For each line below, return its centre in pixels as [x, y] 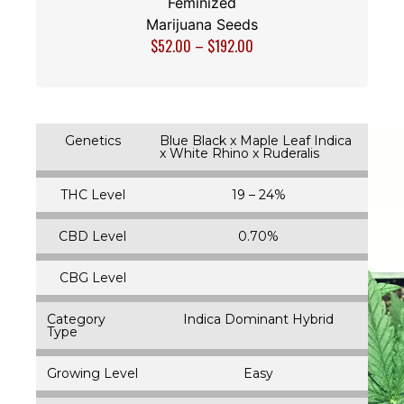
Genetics [92, 140]
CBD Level [92, 236]
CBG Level [92, 277]
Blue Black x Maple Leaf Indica [256, 140]
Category [76, 319]
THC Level [92, 194]
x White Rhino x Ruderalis [239, 153]
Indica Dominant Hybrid [258, 319]
